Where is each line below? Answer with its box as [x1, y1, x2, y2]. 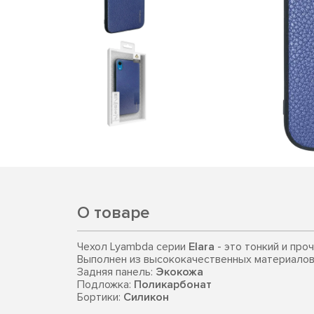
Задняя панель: [77, 265, 156, 279]
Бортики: [77, 290, 123, 304]
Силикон [123, 290, 169, 304]
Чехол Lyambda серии [77, 240, 189, 254]
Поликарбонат [134, 278, 212, 292]
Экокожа [156, 265, 203, 279]
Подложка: [77, 278, 134, 292]
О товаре [77, 203, 149, 223]
